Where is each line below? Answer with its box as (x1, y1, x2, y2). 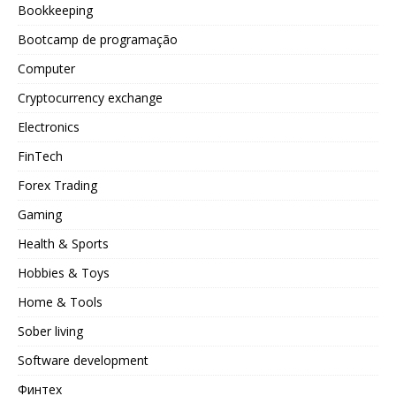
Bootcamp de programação (18, 30, 178, 48)
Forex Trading (18, 176, 97, 194)
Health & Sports (18, 234, 109, 252)
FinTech (18, 147, 63, 164)
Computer (18, 59, 75, 77)
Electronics (18, 118, 80, 135)
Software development (18, 351, 148, 369)
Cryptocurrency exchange (18, 88, 163, 106)
